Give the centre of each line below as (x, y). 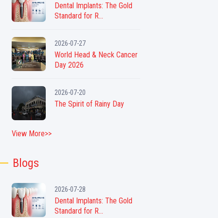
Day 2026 (69, 65)
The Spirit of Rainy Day (89, 104)
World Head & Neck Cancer (96, 54)
